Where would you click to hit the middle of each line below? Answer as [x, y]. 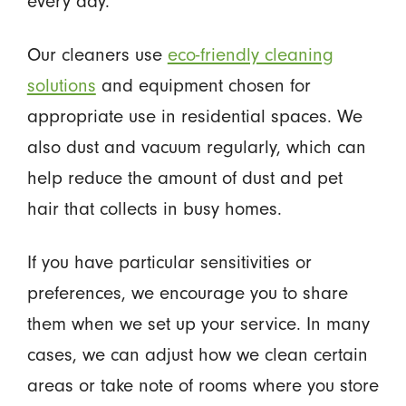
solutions [61, 86]
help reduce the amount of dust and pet [184, 179]
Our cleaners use [97, 55]
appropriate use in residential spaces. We [194, 117]
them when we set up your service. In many [198, 324]
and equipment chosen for [203, 86]
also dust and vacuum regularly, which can [196, 148]
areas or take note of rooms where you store [203, 386]
